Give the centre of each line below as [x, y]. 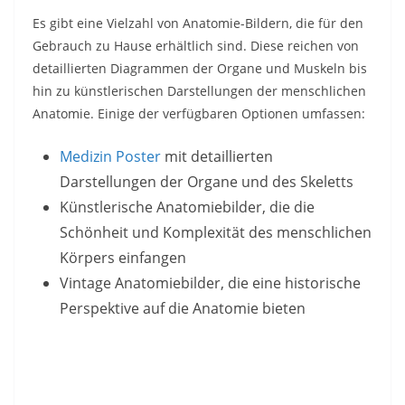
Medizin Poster [110, 156]
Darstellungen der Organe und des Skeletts [207, 181]
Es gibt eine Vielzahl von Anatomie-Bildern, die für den [198, 23]
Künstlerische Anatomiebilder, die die [187, 207]
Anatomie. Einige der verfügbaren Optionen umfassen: [199, 113]
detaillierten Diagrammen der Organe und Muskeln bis [200, 68]
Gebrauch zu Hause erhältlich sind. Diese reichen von [196, 45]
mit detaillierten [217, 156]
